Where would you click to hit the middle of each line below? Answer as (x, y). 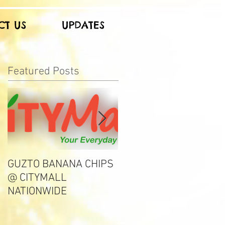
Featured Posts (43, 72)
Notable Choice (153, 164)
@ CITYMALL (37, 178)
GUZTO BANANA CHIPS (61, 164)
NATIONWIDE (37, 192)
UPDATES (83, 25)
